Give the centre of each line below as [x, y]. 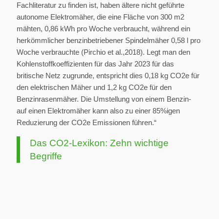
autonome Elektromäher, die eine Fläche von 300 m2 [100, 17]
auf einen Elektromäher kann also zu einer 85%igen [98, 111]
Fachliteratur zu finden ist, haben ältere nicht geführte [100, 5]
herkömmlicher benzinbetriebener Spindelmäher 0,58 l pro [108, 41]
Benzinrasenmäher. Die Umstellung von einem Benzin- [104, 99]
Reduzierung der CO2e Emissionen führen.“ [86, 123]
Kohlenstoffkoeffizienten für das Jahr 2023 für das [95, 64]
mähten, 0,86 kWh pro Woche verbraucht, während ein [103, 29]
